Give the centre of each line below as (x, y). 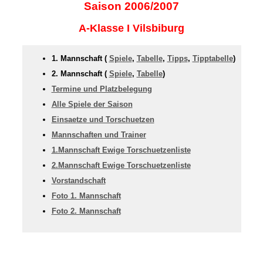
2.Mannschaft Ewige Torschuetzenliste (121, 165)
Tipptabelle (213, 58)
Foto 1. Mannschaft (86, 196)
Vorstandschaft (78, 181)
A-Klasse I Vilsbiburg (131, 28)
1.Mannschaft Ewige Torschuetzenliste (121, 150)
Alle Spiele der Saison (92, 104)
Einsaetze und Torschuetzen (103, 119)
